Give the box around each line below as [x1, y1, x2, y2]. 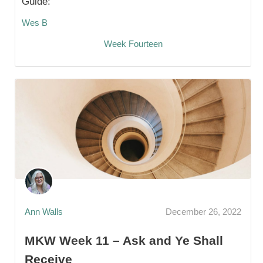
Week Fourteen [103, 39, 163, 49]
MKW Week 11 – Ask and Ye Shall [25, 234, 223, 248]
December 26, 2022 [166, 206, 241, 217]
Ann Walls [25, 206, 63, 217]
